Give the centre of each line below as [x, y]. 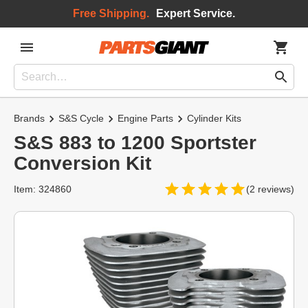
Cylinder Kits [214, 118]
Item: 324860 [43, 189]
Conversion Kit [82, 163]
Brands [29, 118]
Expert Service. [196, 13]
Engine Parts [145, 118]
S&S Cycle [81, 118]
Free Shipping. [111, 13]
